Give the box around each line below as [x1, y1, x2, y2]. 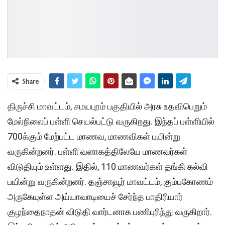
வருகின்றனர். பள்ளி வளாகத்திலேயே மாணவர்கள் [8, 146, 187, 157]
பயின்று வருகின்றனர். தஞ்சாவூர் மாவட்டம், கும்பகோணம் [8, 176, 213, 187]
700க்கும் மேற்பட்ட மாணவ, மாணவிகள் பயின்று [8, 131, 180, 142]
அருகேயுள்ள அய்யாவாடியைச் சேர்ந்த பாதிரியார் [8, 191, 183, 202]
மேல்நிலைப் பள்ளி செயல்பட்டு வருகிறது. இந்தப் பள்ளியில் [8, 116, 214, 127]
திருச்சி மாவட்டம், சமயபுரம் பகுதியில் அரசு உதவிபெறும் [8, 101, 207, 112]
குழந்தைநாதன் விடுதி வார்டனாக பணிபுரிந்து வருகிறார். [8, 206, 212, 217]
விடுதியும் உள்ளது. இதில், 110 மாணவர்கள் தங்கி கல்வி [8, 161, 208, 172]
